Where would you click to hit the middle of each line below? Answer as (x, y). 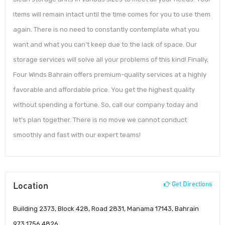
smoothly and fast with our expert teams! (77, 135)
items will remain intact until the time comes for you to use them (112, 15)
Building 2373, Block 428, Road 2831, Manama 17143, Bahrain (106, 209)
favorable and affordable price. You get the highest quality (104, 90)
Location (31, 185)
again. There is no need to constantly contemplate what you (106, 30)
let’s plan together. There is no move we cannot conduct (100, 120)
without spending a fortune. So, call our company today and (105, 105)
